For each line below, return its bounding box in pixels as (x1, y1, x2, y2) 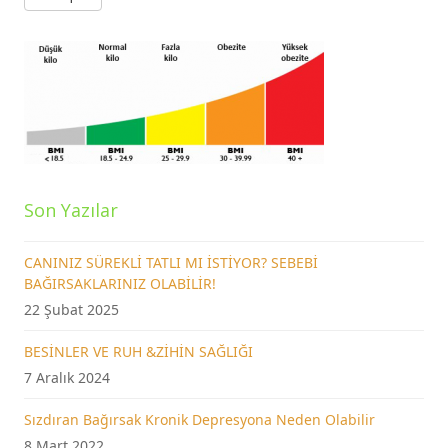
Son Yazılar (24, 198, 119, 222)
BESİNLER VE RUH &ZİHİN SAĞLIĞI (24, 342, 254, 361)
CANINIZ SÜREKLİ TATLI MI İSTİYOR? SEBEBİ (24, 253, 319, 272)
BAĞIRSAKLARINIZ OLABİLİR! (24, 274, 217, 293)
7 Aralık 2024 (24, 368, 111, 387)
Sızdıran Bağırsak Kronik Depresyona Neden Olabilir (24, 410, 376, 429)
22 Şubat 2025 (24, 300, 120, 319)
